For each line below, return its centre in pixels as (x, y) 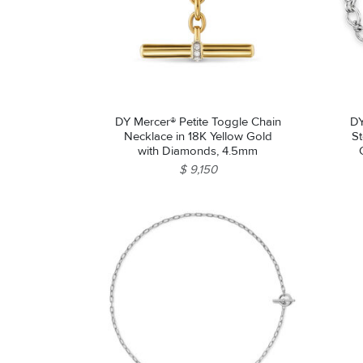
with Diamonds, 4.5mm (198, 151)
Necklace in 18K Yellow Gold (198, 137)
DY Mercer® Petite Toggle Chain (198, 122)
